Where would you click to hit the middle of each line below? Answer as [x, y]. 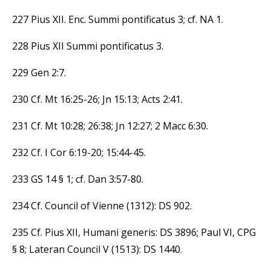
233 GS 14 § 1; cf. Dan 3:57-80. [78, 179]
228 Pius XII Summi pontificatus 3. [88, 46]
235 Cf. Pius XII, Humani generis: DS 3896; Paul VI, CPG [134, 232]
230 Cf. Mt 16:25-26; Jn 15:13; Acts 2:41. [97, 99]
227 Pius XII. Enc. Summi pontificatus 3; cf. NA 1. [118, 19]
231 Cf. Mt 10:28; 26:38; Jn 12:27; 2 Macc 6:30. [110, 126]
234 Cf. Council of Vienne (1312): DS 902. [102, 205]
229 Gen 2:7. [39, 72]
